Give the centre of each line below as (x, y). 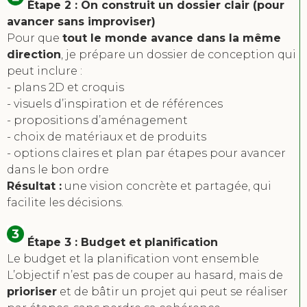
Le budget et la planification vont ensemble (133, 259)
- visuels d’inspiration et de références (115, 104)
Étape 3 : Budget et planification (121, 243)
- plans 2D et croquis (65, 88)
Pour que (35, 38)
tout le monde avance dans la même (172, 38)
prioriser (32, 292)
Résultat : (34, 186)
